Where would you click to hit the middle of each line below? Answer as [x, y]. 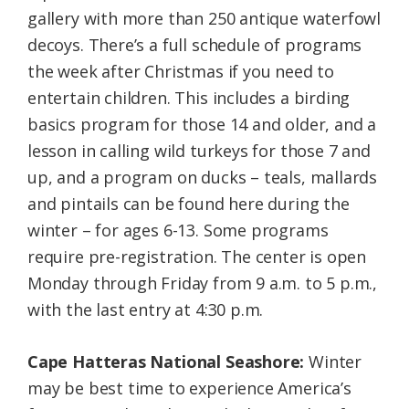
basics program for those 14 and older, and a [202, 125]
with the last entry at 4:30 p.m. [146, 310]
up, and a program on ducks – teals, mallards [203, 178]
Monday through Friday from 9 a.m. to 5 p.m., [203, 283]
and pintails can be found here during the [189, 204]
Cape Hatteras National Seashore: [168, 362]
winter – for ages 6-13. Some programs [178, 231]
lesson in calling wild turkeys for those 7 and [199, 151]
